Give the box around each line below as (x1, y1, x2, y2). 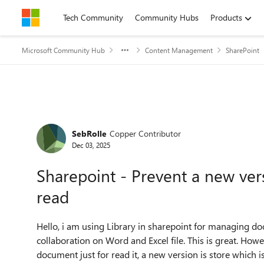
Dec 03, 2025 (72, 140, 110, 150)
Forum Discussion (21, 107, 169, 133)
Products (210, 12, 242, 23)
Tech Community (63, 12, 123, 23)
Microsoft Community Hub (22, 45, 105, 55)
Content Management (145, 45, 213, 55)
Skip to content (34, 12, 88, 23)
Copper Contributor (110, 127, 181, 139)
